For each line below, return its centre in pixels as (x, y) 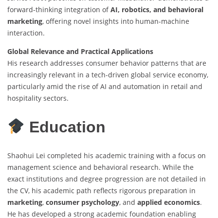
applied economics (169, 202)
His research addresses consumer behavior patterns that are (107, 63)
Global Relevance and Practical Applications (80, 52)
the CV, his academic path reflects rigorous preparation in (101, 191)
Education (70, 127)
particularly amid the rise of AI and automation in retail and (105, 87)
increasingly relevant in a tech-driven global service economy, (108, 75)
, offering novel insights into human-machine (116, 21)
